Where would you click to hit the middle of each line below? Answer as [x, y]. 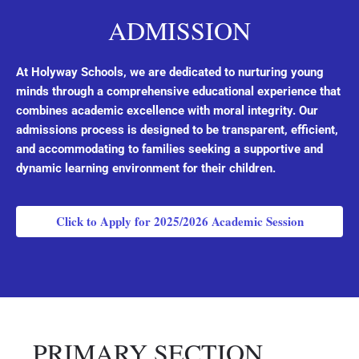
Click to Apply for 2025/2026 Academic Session [179, 222]
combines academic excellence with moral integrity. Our [167, 111]
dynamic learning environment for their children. [146, 169]
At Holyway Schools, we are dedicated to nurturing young [170, 73]
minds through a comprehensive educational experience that [178, 92]
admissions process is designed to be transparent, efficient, [177, 130]
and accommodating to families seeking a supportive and [169, 149]
